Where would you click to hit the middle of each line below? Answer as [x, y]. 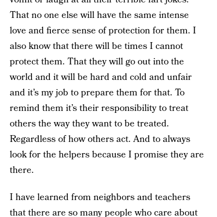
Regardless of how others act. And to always [100, 139]
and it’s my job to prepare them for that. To [97, 93]
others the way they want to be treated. [89, 124]
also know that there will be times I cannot [96, 46]
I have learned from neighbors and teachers [100, 197]
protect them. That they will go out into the [97, 62]
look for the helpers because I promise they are [107, 155]
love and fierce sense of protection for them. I [103, 31]
